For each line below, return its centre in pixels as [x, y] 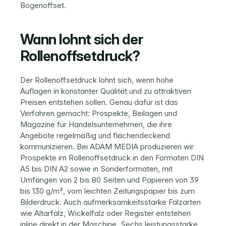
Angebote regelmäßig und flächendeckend [95, 135]
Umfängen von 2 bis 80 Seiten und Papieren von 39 [109, 180]
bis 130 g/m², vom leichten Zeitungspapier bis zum [107, 191]
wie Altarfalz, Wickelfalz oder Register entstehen [105, 213]
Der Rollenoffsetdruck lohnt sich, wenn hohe [97, 80]
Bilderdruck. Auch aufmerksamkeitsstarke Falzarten [110, 202]
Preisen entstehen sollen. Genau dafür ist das [99, 102]
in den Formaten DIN [167, 158]
